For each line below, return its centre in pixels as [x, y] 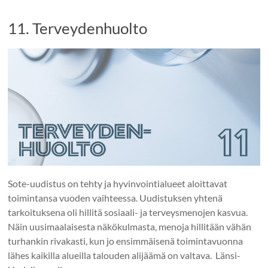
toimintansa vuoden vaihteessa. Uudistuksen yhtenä [115, 198]
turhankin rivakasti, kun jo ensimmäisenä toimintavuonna [126, 241]
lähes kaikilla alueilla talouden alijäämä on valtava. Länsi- [124, 255]
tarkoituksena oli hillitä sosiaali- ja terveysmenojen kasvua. [129, 212]
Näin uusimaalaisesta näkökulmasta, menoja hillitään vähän [130, 227]
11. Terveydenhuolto [78, 28]
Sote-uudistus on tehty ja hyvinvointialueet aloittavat [118, 184]
